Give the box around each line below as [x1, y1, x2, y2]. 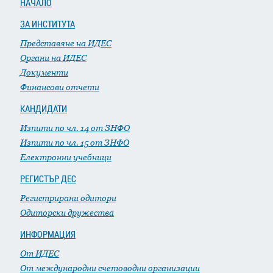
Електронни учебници [19, 152, 112, 162]
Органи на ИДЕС [19, 52, 87, 63]
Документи [19, 67, 68, 77]
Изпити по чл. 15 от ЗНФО [19, 137, 129, 147]
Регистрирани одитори [19, 193, 116, 203]
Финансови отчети [19, 82, 99, 92]
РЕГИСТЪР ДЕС [19, 172, 76, 185]
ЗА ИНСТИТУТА [19, 18, 75, 30]
